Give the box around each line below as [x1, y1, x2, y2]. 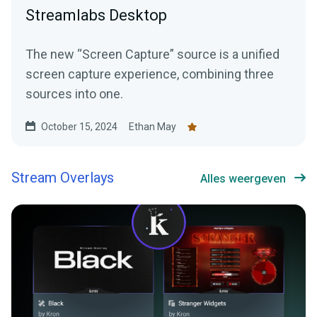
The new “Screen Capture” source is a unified [25, 47, 279, 62]
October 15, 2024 [41, 121, 117, 133]
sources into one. [25, 86, 123, 102]
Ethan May [129, 121, 176, 133]
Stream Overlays [11, 168, 114, 189]
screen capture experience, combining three [25, 67, 274, 82]
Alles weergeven [200, 172, 286, 186]
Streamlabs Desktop [25, 6, 167, 25]
